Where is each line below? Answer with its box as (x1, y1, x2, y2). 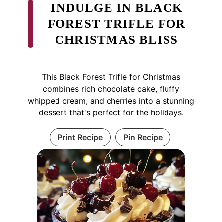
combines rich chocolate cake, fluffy (43, 83, 179, 94)
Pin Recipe (123, 132, 163, 142)
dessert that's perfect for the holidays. (38, 107, 184, 117)
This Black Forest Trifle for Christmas (42, 71, 180, 82)
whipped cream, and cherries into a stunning (28, 95, 194, 106)
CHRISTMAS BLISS (55, 32, 178, 46)
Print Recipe (57, 132, 103, 142)
